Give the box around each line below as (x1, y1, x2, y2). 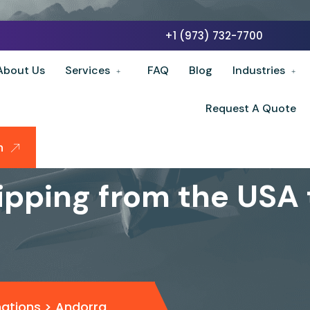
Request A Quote (205, 101, 296, 116)
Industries (232, 63, 285, 77)
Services (65, 63, 110, 77)
